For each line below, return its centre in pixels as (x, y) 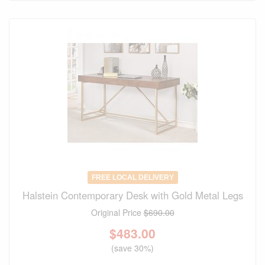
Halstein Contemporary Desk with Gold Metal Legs (132, 195)
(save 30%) (132, 248)
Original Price (117, 213)
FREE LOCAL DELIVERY (132, 178)
